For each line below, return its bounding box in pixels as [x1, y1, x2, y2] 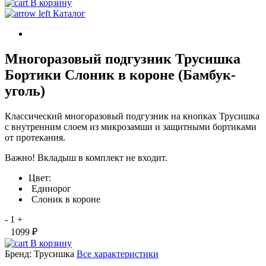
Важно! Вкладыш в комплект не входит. [5, 153, 167, 163]
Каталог [53, 8, 85, 19]
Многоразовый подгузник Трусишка [5, 51, 240, 67]
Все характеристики [77, 249, 159, 259]
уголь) [5, 83, 45, 99]
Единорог [31, 183, 71, 194]
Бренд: [5, 249, 31, 259]
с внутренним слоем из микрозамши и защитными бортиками [5, 122, 256, 132]
